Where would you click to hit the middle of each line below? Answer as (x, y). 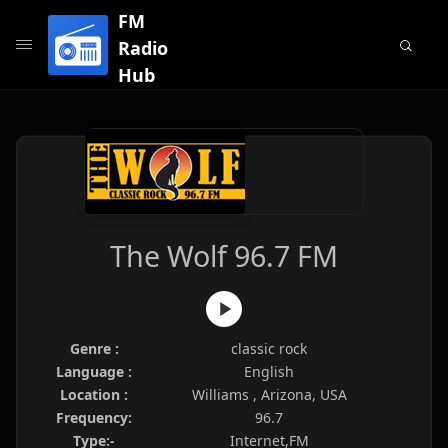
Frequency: (94, 417)
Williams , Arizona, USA (269, 394)
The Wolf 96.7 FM (224, 255)
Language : (94, 371)
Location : (94, 394)
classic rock (269, 348)
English (269, 371)
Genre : (94, 348)
